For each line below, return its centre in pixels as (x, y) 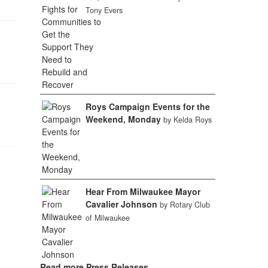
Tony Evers (104, 10)
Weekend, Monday (124, 119)
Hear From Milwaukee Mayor (143, 191)
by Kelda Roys (188, 120)
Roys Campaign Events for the (148, 106)
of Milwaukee (108, 218)
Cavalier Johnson (122, 204)
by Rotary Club (185, 205)
